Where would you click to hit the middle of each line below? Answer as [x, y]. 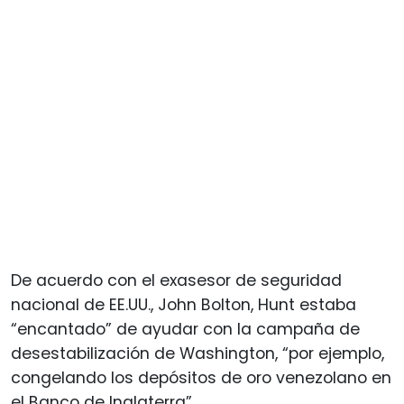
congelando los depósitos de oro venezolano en [201, 377]
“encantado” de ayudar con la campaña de [185, 329]
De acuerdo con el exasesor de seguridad [176, 280]
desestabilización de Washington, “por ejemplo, [197, 353]
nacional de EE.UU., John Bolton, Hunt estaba [184, 304]
